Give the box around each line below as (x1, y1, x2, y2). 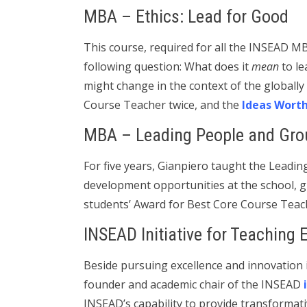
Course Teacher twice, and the (84, 97, 242, 112)
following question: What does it (84, 59, 251, 74)
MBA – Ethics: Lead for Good (84, 6, 288, 27)
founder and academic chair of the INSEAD (84, 277, 304, 292)
